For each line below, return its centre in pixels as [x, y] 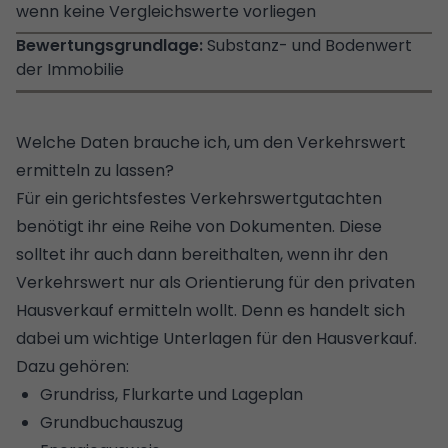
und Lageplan [248, 394]
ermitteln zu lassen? [95, 170]
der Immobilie [70, 69]
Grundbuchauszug [111, 422]
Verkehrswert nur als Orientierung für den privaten [215, 282]
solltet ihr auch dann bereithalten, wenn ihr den [202, 254]
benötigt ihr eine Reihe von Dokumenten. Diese [199, 226]
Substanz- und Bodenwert [309, 45]
